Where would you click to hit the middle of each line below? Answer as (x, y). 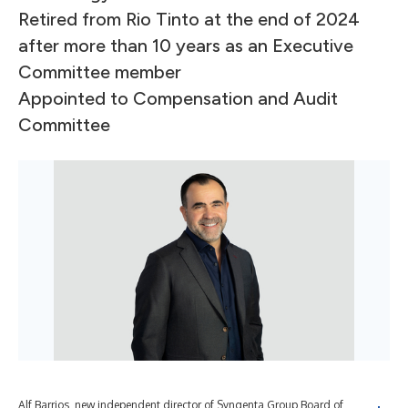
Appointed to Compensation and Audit (178, 98)
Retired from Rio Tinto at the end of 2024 (189, 19)
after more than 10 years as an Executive (186, 46)
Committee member (100, 72)
